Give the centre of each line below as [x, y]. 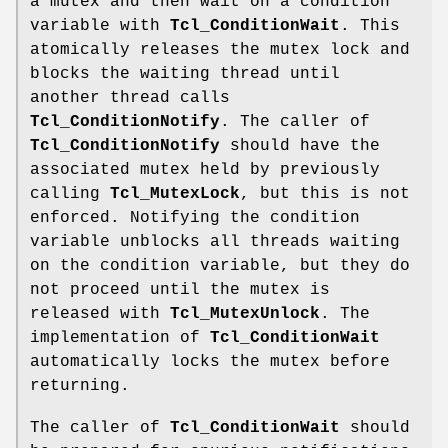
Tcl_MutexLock [175, 194]
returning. [80, 386]
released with [100, 314]
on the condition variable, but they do [220, 266]
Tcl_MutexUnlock [245, 314]
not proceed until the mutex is [180, 290]
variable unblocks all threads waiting [215, 242]
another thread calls [130, 98]
